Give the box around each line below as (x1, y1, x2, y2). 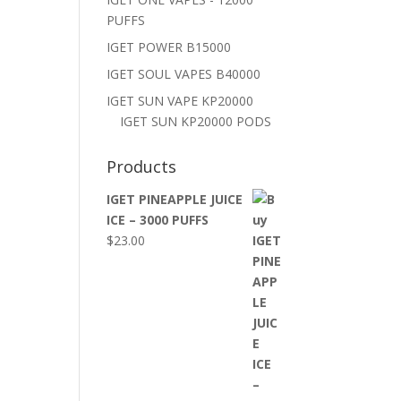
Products (107, 156, 177, 177)
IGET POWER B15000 (107, 38, 232, 55)
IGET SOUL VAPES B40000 (107, 65, 261, 82)
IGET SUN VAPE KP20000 (107, 92, 254, 109)
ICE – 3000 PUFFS (107, 211, 209, 228)
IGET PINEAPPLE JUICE (107, 191, 243, 208)
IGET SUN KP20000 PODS (120, 113, 272, 130)
